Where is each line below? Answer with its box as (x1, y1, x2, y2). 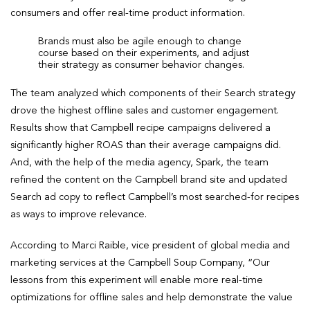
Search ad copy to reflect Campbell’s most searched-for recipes (10, 192, 299, 202)
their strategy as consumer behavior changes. (38, 60, 244, 70)
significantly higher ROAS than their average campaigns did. (10, 140, 281, 150)
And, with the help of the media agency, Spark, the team (10, 157, 268, 167)
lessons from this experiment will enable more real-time (10, 275, 263, 285)
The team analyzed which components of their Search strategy (10, 88, 295, 98)
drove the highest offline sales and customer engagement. (10, 105, 279, 116)
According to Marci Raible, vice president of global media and (10, 240, 290, 250)
